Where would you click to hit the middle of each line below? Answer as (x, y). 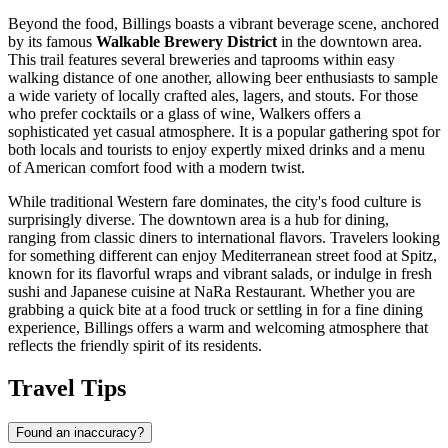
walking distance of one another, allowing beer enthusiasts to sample (223, 78)
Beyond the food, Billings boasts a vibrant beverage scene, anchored (223, 24)
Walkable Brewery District (186, 42)
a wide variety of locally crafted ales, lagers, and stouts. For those (213, 96)
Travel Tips (67, 387)
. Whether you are (358, 292)
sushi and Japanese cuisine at (101, 292)
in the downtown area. (349, 42)
